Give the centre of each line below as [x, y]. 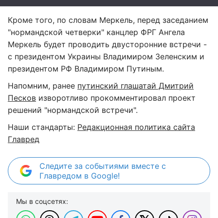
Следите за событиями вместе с [103, 166]
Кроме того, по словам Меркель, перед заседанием [108, 20]
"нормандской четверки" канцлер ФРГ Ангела [96, 32]
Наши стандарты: [43, 127]
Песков [22, 98]
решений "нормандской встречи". [73, 110]
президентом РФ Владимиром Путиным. [86, 69]
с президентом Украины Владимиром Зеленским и [106, 56]
